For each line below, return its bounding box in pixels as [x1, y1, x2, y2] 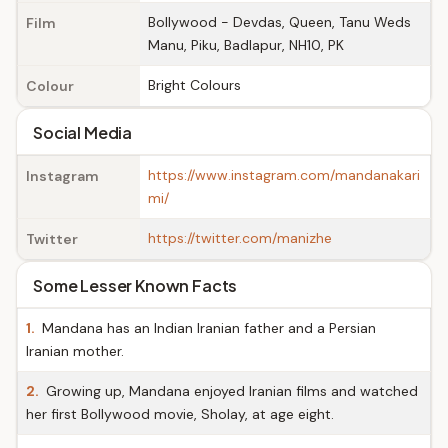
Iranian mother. [26, 342, 124, 360]
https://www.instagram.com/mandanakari [148, 166, 420, 184]
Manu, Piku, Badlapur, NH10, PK [148, 36, 344, 54]
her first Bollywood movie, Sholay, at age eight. [26, 405, 334, 423]
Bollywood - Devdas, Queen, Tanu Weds [148, 13, 411, 31]
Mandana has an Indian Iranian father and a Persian [38, 319, 376, 337]
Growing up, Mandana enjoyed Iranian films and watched [42, 382, 418, 400]
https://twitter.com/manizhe [148, 229, 332, 247]
